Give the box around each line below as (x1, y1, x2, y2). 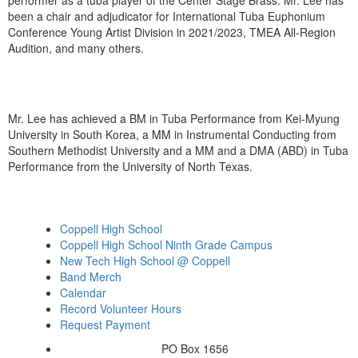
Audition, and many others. (8, 40, 144, 57)
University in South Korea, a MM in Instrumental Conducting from (8, 126, 336, 143)
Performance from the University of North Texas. (8, 158, 253, 175)
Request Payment (60, 316, 150, 333)
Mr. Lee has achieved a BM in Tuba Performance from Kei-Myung (8, 110, 340, 127)
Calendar (60, 284, 106, 301)
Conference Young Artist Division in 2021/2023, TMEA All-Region (8, 24, 336, 41)
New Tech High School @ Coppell (60, 253, 230, 269)
